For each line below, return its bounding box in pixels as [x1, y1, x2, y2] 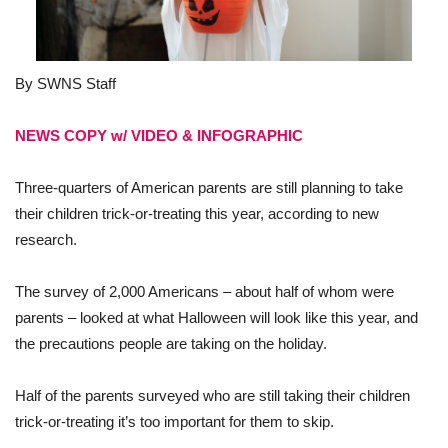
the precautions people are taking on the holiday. [15, 335, 327, 353]
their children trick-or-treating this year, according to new [15, 205, 379, 223]
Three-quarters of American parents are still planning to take [15, 179, 403, 197]
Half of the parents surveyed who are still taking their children [15, 387, 410, 405]
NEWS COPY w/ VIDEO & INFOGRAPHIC [15, 127, 303, 145]
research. [15, 231, 77, 249]
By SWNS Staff [15, 75, 116, 93]
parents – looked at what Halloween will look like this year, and [15, 309, 418, 327]
